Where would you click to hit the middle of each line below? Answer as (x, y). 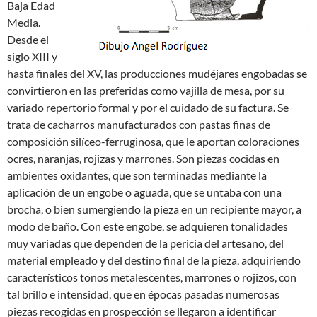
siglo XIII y (32, 56)
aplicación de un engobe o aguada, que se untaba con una (144, 192)
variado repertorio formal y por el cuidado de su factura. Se (148, 107)
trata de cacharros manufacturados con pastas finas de (139, 124)
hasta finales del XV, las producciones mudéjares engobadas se (157, 73)
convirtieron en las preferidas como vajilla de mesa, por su (146, 90)
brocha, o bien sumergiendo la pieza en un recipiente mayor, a (154, 209)
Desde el (28, 39)
